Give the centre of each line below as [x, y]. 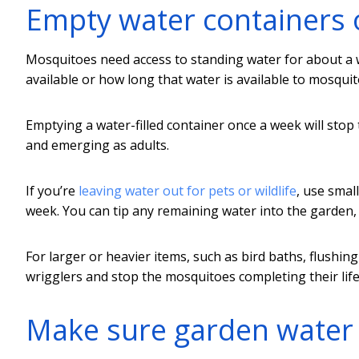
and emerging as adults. [97, 145]
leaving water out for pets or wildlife [188, 190]
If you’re [52, 190]
